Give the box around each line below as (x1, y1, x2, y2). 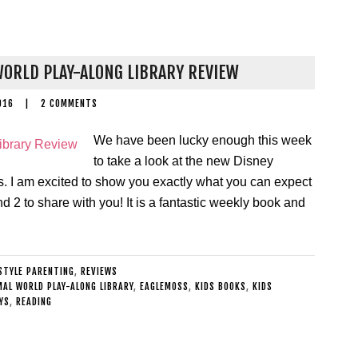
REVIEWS (80, 265, 117, 277)
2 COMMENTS (41, 97, 97, 109)
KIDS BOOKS (195, 280, 246, 292)
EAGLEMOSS (140, 280, 189, 292)
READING (15, 296, 52, 308)
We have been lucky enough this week (93, 133, 312, 147)
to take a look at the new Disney (93, 154, 273, 168)
